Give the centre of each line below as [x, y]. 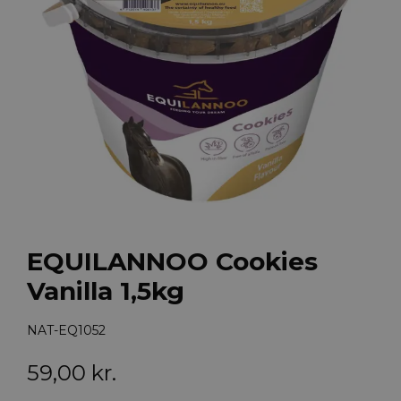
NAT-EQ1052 [66, 331]
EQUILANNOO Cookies [172, 261]
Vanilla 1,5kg [105, 290]
